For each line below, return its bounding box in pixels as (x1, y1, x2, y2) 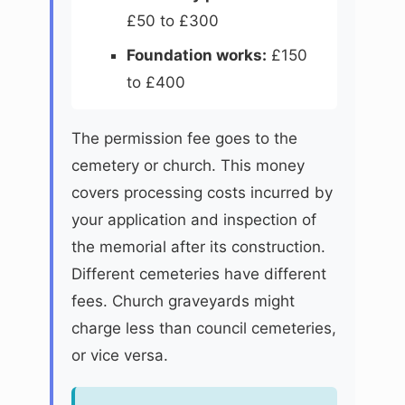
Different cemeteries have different (71, 264, 326, 283)
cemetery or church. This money (71, 155, 305, 174)
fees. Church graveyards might (71, 291, 295, 310)
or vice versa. (71, 345, 168, 364)
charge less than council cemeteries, (71, 318, 336, 337)
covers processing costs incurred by (71, 183, 333, 202)
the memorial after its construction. (71, 237, 325, 256)
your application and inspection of (71, 210, 316, 229)
